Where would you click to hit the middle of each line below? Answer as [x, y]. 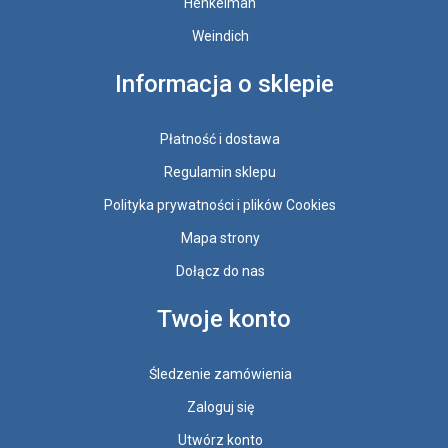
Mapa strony [220, 238]
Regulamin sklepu [220, 172]
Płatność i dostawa [220, 139]
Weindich [220, 36]
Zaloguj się [220, 407]
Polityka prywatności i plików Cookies [220, 205]
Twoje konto [224, 319]
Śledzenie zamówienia [220, 374]
